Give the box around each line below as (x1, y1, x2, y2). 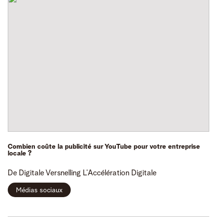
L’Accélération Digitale (83, 169, 156, 177)
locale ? (8, 150, 32, 157)
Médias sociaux (16, 186, 62, 194)
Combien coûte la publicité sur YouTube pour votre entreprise (8, 143, 200, 150)
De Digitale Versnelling (8, 169, 81, 177)
